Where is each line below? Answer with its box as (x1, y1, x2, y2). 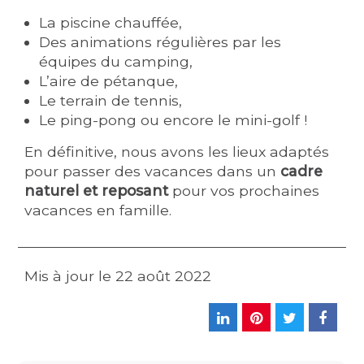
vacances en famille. (24, 201, 172, 219)
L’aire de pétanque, (39, 72, 179, 89)
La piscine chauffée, (39, 14, 183, 31)
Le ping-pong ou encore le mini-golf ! (39, 111, 308, 128)
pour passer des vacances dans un (24, 162, 277, 180)
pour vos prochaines (168, 182, 320, 199)
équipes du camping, (39, 53, 193, 70)
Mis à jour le (24, 267, 116, 284)
